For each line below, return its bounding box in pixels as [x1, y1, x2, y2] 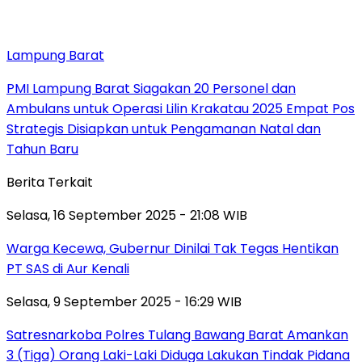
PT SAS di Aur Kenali [6, 259, 129, 278]
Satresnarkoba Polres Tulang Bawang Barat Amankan [6, 325, 348, 344]
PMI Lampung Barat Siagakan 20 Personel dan [6, 78, 296, 98]
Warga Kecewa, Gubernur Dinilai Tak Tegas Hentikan [6, 238, 339, 258]
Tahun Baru [6, 139, 78, 158]
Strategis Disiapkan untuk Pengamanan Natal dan [6, 119, 321, 138]
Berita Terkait [6, 172, 93, 192]
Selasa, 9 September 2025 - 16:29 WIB [6, 292, 242, 311]
